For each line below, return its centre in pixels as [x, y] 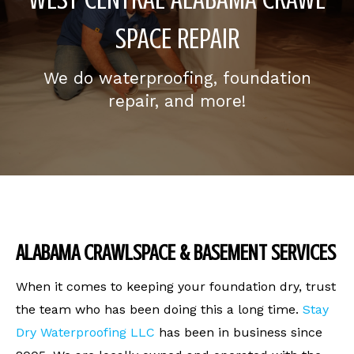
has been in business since [239, 332]
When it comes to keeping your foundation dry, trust [176, 286]
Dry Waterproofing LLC [85, 332]
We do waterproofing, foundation [177, 78]
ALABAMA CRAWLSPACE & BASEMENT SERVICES [176, 253]
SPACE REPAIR [177, 39]
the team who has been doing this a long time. [159, 309]
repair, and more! [177, 101]
